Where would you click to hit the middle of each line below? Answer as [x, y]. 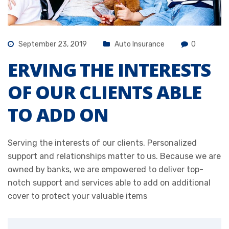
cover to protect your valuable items [77, 196]
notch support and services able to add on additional [109, 183]
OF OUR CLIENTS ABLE [105, 93]
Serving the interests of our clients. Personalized [102, 143]
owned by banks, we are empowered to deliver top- [106, 170]
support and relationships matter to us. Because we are [114, 156]
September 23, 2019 [52, 44]
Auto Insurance [140, 44]
